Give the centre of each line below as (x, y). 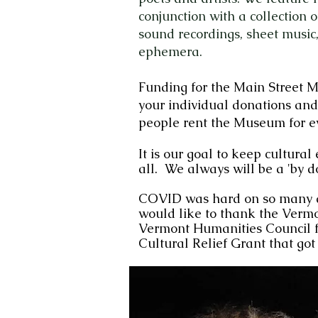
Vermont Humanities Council (225, 228)
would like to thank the (210, 213)
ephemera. (174, 51)
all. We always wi (192, 169)
